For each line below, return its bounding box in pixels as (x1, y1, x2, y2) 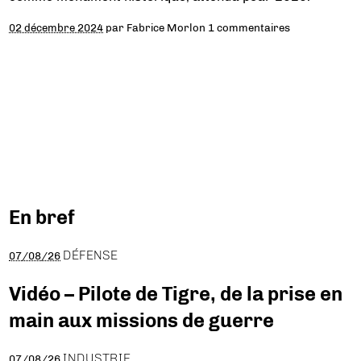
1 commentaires (208, 21, 291, 35)
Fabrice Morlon (127, 21, 206, 35)
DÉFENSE (63, 247, 118, 263)
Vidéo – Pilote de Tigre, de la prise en (9, 282, 343, 305)
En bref (9, 205, 76, 230)
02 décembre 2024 (9, 21, 104, 35)
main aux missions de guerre (9, 309, 275, 332)
